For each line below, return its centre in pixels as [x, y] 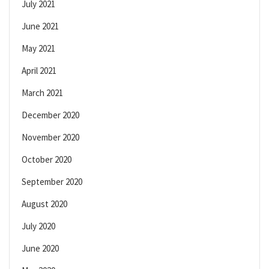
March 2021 [42, 93]
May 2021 [38, 49]
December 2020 [50, 115]
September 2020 [52, 182]
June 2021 [40, 26]
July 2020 [38, 226]
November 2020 [50, 138]
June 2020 [40, 249]
